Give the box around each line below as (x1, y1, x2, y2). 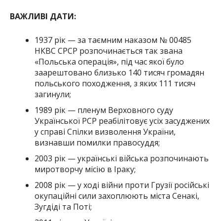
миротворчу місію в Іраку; (34, 163, 136, 175)
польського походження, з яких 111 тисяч (34, 77, 195, 89)
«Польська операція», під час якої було (34, 56, 184, 67)
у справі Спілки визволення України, (34, 126, 176, 137)
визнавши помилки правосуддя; (34, 137, 160, 148)
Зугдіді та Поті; (34, 201, 92, 212)
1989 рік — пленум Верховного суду (34, 104, 173, 115)
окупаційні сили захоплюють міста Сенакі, (34, 190, 199, 201)
